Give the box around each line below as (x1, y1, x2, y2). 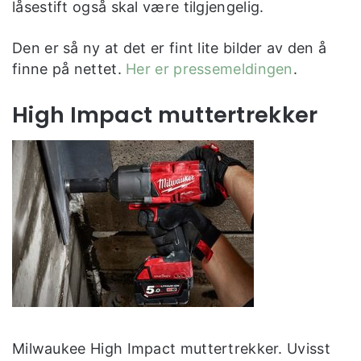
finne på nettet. (12, 60, 127, 77)
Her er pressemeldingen (126, 60, 293, 77)
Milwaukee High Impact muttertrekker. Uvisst (12, 339, 330, 357)
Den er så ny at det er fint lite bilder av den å (12, 39, 327, 56)
